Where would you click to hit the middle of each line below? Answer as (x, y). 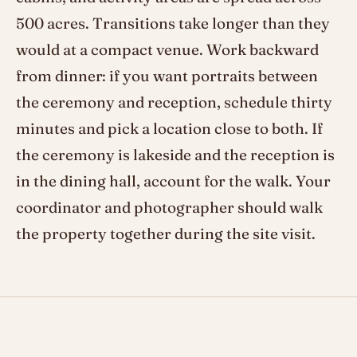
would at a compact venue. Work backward (167, 50)
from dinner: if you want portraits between (167, 76)
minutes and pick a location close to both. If (169, 129)
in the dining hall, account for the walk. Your (173, 181)
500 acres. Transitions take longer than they (173, 24)
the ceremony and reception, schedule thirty (174, 102)
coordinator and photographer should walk (169, 208)
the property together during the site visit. (166, 234)
